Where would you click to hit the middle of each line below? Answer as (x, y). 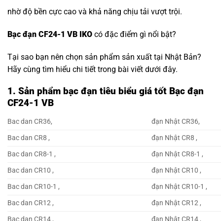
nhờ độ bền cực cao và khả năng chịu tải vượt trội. (95, 11)
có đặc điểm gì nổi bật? (134, 34)
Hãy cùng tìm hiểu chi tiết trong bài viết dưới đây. (92, 69)
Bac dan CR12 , (31, 203)
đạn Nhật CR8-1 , (178, 154)
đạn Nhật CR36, (176, 121)
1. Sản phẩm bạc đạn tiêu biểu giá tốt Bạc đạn (106, 91)
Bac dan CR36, (30, 121)
